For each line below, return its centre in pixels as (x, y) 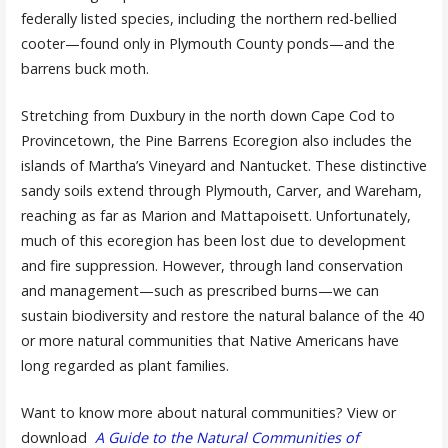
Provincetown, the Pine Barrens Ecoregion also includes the (216, 140)
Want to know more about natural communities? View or (208, 412)
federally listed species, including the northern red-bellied (208, 19)
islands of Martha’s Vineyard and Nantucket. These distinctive (223, 165)
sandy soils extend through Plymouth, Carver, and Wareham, (221, 190)
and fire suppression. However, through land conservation (211, 265)
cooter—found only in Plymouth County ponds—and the (207, 44)
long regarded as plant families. (124, 365)
